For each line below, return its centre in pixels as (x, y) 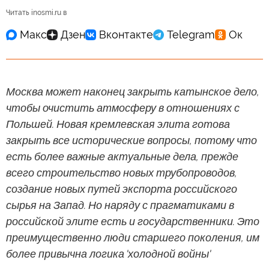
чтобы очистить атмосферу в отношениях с (123, 107)
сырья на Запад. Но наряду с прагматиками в (120, 205)
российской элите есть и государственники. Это (133, 221)
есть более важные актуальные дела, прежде (122, 156)
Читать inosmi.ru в (36, 12)
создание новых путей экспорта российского (122, 189)
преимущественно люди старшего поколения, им (133, 237)
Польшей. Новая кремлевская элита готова (118, 124)
